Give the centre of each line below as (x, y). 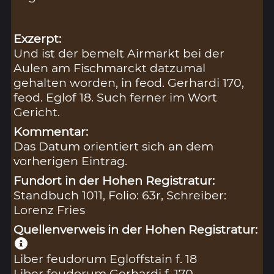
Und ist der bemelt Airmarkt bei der (119, 54)
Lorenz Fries (50, 210)
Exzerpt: (38, 39)
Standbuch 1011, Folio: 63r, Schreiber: (120, 195)
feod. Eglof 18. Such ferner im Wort (116, 98)
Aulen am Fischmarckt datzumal (110, 68)
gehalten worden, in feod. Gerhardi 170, (129, 83)
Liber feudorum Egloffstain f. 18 (106, 259)
